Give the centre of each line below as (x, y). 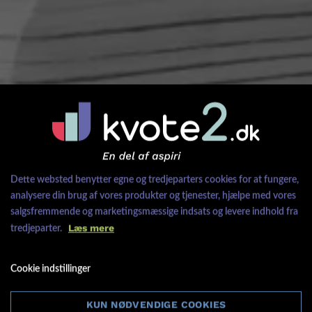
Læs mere (91, 227)
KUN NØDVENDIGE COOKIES (156, 304)
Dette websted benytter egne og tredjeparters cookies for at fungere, (155, 179)
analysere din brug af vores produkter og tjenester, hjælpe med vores (153, 195)
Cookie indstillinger (50, 268)
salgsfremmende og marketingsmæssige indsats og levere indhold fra (154, 211)
